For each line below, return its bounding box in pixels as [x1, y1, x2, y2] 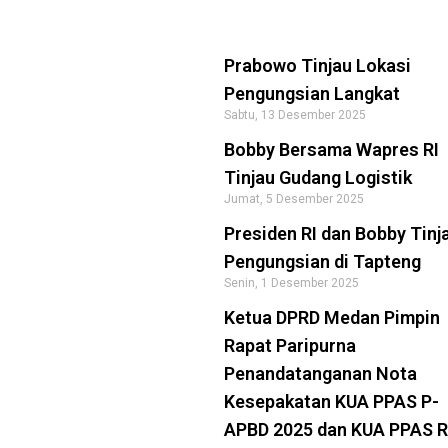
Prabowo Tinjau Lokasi [224, 55, 412, 76]
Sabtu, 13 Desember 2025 [224, 108, 367, 122]
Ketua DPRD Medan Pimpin [224, 307, 441, 328]
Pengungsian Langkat [224, 83, 401, 104]
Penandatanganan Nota [224, 363, 418, 384]
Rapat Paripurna [224, 335, 357, 356]
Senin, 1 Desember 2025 [224, 276, 360, 290]
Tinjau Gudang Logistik [224, 167, 413, 188]
